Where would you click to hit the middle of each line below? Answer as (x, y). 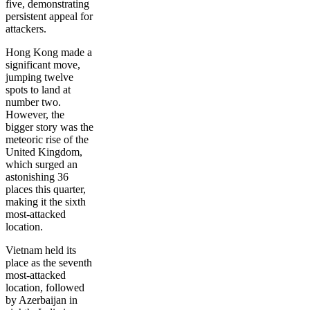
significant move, (43, 65)
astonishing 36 (37, 177)
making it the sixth (46, 202)
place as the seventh (49, 263)
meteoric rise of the (47, 140)
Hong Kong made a (49, 53)
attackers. (27, 29)
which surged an (42, 165)
